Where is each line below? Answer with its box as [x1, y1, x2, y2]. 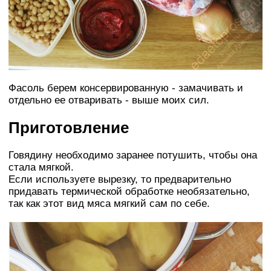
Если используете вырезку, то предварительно [8, 174, 231, 186]
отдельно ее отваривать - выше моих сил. [8, 94, 209, 106]
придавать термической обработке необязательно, [8, 186, 250, 198]
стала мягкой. [8, 162, 74, 174]
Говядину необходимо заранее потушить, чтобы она [8, 149, 257, 162]
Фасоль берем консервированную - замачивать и [8, 82, 243, 94]
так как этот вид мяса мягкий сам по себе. [8, 198, 210, 210]
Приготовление [8, 119, 129, 136]
